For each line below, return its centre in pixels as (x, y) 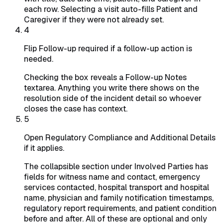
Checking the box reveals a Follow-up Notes (105, 77)
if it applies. (44, 148)
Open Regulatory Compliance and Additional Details (120, 137)
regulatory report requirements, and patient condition (120, 208)
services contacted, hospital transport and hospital (116, 187)
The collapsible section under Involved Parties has (116, 166)
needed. (39, 59)
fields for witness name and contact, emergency (112, 177)
